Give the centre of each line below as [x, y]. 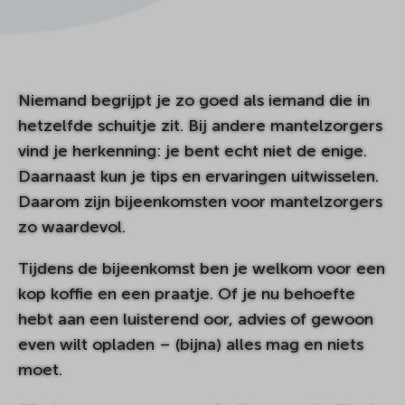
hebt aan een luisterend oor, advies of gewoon [196, 319]
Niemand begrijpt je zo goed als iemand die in [194, 100]
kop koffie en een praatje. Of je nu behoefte [187, 293]
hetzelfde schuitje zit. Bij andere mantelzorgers [200, 125]
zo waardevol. [72, 226]
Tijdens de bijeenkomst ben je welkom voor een [202, 268]
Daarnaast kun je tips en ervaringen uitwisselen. [198, 176]
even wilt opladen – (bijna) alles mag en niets [191, 344]
